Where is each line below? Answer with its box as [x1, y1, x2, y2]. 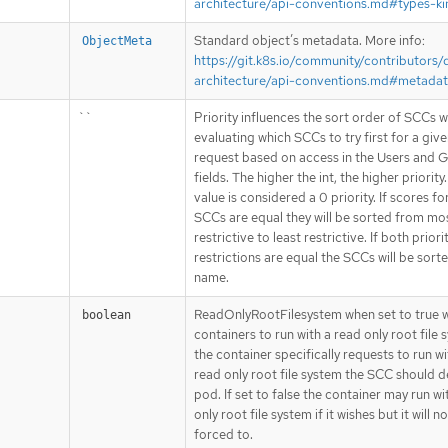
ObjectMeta [82, 33, 152, 48]
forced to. [194, 425, 253, 443]
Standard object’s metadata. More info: [194, 31, 425, 49]
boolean [82, 307, 131, 322]
